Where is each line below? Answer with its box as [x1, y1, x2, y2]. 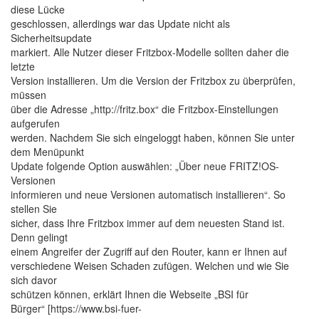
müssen [11, 88, 46, 102]
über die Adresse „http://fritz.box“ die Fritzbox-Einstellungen [11, 102, 278, 116]
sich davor [11, 273, 57, 287]
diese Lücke [11, 2, 65, 16]
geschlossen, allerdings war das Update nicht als [11, 16, 230, 31]
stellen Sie [11, 202, 57, 216]
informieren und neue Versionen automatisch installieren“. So [11, 187, 286, 202]
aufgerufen [11, 116, 60, 130]
